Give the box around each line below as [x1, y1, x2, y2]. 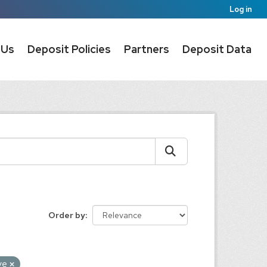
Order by [48, 210, 85, 221]
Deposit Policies [27, 42, 111, 56]
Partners [124, 42, 169, 56]
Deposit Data [182, 42, 252, 56]
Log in [229, 4, 252, 14]
